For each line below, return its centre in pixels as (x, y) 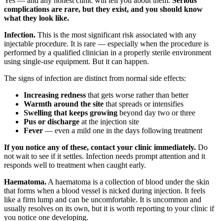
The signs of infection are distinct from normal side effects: (95, 78)
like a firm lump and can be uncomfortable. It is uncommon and (103, 200)
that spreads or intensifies (144, 104)
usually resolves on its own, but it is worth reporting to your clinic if (109, 209)
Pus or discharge (52, 122)
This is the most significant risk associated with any (116, 35)
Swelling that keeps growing (71, 113)
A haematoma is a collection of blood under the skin (128, 182)
